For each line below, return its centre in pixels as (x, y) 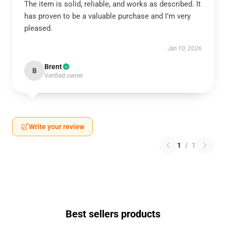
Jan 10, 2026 (185, 48)
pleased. (38, 28)
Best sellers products (113, 214)
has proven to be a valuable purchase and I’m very (107, 16)
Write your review (56, 127)
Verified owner (64, 76)
